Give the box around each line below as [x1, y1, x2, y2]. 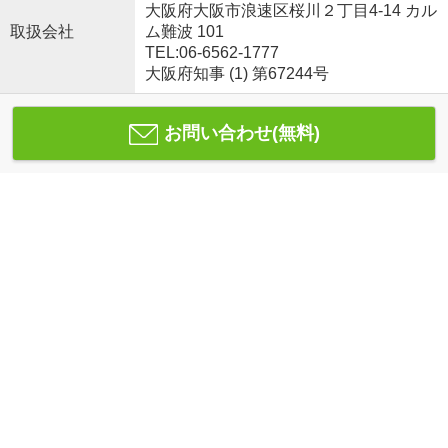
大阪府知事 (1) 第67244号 [144, 65, 329, 83]
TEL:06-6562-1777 [144, 44, 279, 62]
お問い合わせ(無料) [163, 123, 320, 144]
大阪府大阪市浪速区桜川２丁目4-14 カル [144, 2, 437, 20]
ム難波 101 [144, 23, 224, 41]
